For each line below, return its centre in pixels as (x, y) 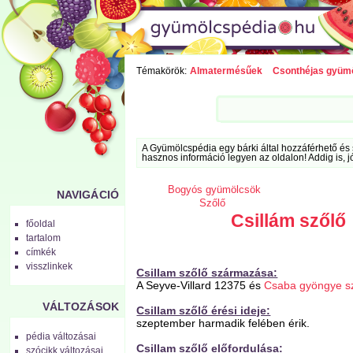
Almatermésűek (226, 71)
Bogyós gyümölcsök (215, 189)
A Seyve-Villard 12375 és (201, 285)
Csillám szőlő (289, 220)
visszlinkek (50, 267)
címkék (41, 253)
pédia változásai (61, 336)
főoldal (41, 224)
